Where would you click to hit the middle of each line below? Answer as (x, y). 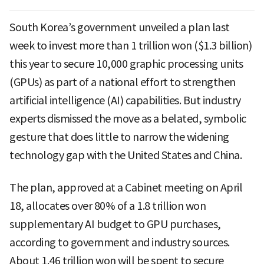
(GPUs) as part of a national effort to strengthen (123, 82)
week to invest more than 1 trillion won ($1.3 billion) (131, 45)
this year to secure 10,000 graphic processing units (126, 64)
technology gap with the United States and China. (126, 155)
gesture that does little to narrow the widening (119, 137)
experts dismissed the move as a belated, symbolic (128, 118)
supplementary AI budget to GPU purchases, (115, 224)
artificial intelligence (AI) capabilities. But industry (125, 100)
